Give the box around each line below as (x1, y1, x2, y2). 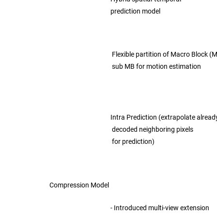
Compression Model (49, 181, 110, 189)
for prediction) (110, 138, 155, 145)
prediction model (110, 7, 160, 15)
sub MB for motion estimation (110, 62, 201, 70)
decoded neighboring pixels (110, 125, 193, 133)
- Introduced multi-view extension (110, 204, 209, 212)
